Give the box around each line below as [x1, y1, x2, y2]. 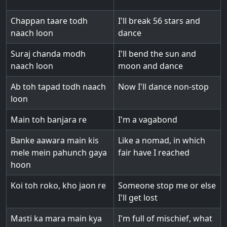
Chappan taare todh [11, 15, 88, 26]
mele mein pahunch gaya [11, 147, 107, 158]
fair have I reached [118, 147, 190, 158]
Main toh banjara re [11, 114, 87, 125]
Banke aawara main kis [11, 135, 99, 146]
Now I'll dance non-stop [118, 81, 209, 92]
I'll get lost [118, 192, 158, 203]
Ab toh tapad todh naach [11, 81, 106, 92]
